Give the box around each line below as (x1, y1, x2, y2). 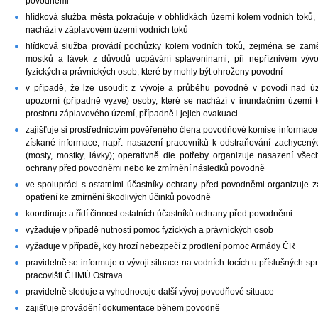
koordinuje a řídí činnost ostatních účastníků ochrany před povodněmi (26, 208, 292, 219)
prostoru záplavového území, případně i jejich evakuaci (26, 108, 238, 119)
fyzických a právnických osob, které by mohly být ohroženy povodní (26, 66, 283, 77)
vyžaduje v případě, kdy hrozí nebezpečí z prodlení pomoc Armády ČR (26, 241, 295, 251)
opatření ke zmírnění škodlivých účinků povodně (26, 192, 211, 202)
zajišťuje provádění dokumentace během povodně (26, 302, 220, 313)
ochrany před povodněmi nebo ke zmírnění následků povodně (26, 163, 265, 173)
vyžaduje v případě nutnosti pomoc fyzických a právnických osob (26, 224, 273, 235)
